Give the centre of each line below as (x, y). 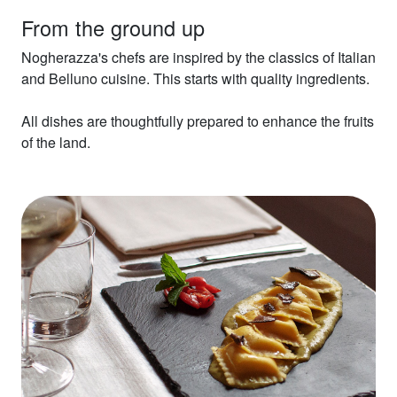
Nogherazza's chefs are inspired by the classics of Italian (198, 57)
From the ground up (113, 27)
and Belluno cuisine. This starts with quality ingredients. (195, 78)
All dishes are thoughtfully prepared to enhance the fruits (198, 121)
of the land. (56, 142)
